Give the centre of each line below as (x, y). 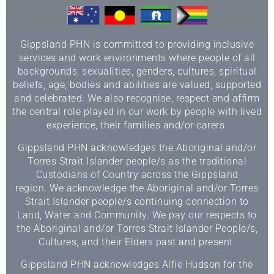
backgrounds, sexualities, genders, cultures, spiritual (137, 72)
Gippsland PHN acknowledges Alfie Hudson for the (137, 265)
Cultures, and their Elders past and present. (137, 242)
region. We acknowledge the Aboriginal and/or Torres (137, 188)
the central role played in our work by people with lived (137, 112)
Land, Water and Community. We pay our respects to (137, 215)
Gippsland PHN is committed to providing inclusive (137, 45)
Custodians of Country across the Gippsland (137, 175)
